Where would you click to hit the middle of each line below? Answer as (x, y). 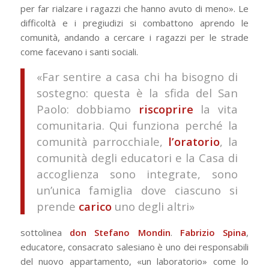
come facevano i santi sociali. (79, 51)
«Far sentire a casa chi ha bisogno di (137, 76)
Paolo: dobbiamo (87, 109)
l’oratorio (194, 141)
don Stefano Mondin (120, 233)
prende (57, 206)
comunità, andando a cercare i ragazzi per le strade (134, 37)
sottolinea (45, 233)
